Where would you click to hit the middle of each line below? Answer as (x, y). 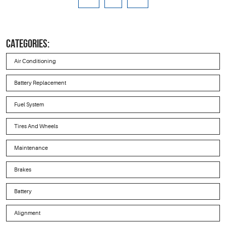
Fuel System (29, 104)
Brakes (23, 169)
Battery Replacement (40, 83)
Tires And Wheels (36, 126)
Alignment (27, 213)
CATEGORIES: (28, 43)
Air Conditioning (35, 61)
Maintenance (31, 148)
